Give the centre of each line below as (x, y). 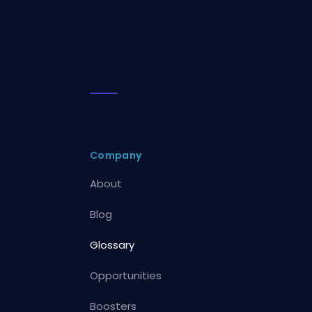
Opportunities (126, 275)
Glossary (112, 244)
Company (116, 155)
